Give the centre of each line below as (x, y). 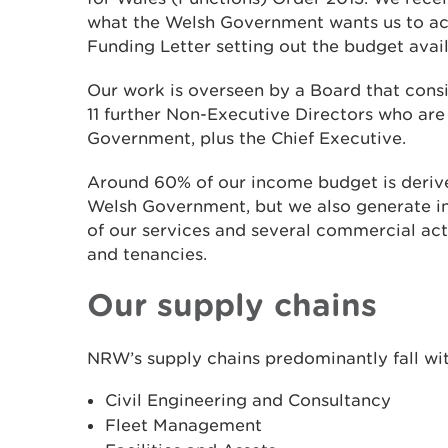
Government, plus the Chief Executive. (246, 138)
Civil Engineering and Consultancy (248, 400)
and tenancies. (147, 254)
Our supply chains (232, 304)
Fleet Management (183, 425)
